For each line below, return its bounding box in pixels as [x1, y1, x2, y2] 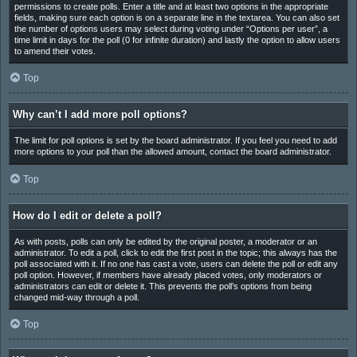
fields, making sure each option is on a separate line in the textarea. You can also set [14, 12, 339, 22]
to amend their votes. [14, 45, 96, 56]
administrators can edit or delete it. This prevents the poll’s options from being [14, 280, 312, 291]
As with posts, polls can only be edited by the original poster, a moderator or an [14, 236, 317, 246]
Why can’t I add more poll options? [13, 108, 187, 121]
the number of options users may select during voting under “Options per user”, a [14, 23, 328, 33]
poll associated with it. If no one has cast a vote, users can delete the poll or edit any [14, 258, 338, 269]
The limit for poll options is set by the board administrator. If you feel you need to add [14, 135, 337, 146]
